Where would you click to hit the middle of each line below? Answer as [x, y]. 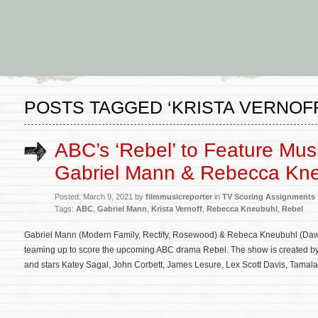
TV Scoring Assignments [269, 197]
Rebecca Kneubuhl [242, 209]
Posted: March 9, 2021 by [100, 197]
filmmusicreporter [179, 197]
